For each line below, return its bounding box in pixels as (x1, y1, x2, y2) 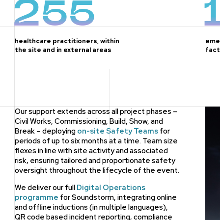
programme (14, 192, 58, 202)
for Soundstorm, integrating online (58, 192, 177, 202)
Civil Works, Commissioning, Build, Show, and (14, 116, 163, 126)
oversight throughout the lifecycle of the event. (14, 165, 179, 175)
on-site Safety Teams (77, 126, 158, 136)
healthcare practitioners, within (14, 37, 119, 46)
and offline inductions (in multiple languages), (14, 202, 168, 212)
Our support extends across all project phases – (14, 106, 177, 116)
